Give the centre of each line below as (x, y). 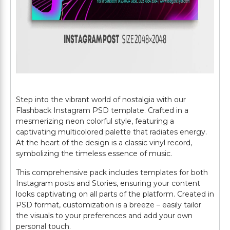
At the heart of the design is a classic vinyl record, (104, 143)
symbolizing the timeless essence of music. (94, 154)
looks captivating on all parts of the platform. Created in (115, 194)
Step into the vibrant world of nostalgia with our (101, 100)
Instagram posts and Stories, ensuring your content (108, 183)
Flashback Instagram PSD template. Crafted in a (102, 110)
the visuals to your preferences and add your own (104, 216)
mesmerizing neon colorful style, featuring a (95, 121)
